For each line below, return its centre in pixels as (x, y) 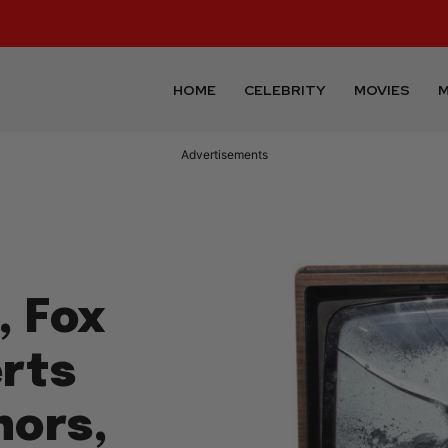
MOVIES (382, 89)
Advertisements (224, 155)
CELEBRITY (285, 89)
